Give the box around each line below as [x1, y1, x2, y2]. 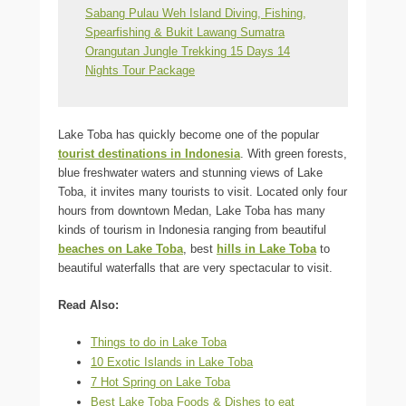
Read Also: [58, 297, 119, 312]
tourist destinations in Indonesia [58, 146, 240, 160]
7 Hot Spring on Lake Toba [91, 374, 230, 389]
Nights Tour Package [85, 63, 195, 77]
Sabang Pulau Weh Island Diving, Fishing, [85, 5, 306, 20]
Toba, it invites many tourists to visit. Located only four [58, 184, 347, 198]
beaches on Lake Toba [58, 241, 183, 256]
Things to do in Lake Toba [91, 334, 227, 349]
